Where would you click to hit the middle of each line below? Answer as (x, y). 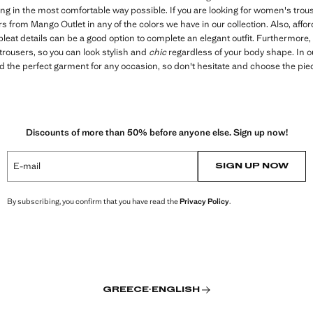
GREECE (125, 290)
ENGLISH (175, 290)
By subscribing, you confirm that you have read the (93, 201)
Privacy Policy (204, 201)
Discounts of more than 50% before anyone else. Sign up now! (156, 132)
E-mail (27, 166)
